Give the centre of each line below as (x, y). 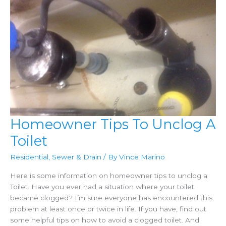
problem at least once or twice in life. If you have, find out (108, 209)
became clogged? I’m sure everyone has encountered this (111, 198)
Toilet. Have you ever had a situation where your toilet (102, 187)
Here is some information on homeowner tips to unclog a (109, 176)
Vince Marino (142, 157)
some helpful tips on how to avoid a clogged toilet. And (105, 220)
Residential (29, 157)
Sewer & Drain (77, 157)
